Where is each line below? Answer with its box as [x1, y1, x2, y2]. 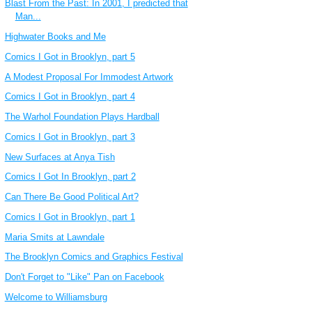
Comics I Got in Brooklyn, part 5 [4, 51, 135, 62]
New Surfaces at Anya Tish [4, 151, 115, 162]
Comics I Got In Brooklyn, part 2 [4, 171, 136, 182]
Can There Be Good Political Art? [4, 192, 139, 203]
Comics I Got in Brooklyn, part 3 [4, 131, 135, 142]
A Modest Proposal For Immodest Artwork [4, 71, 173, 82]
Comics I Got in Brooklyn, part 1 [4, 211, 135, 222]
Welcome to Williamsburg [4, 291, 107, 302]
